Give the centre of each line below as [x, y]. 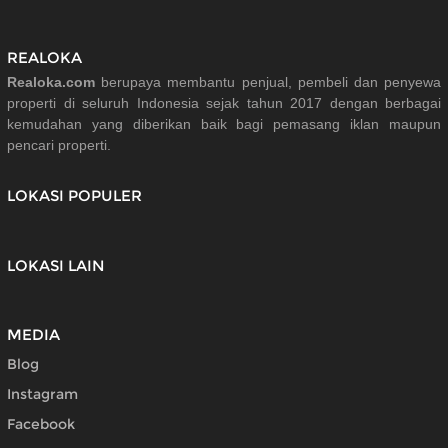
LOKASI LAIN [56, 265]
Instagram [42, 394]
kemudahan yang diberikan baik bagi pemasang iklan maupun [224, 123]
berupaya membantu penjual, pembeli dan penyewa [268, 81]
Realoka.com [51, 81]
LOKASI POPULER [74, 195]
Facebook [41, 424]
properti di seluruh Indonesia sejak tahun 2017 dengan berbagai [224, 102]
